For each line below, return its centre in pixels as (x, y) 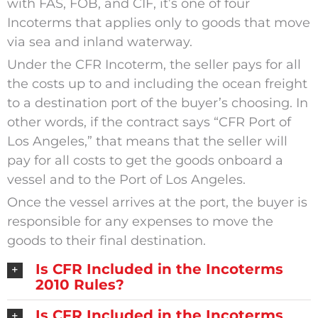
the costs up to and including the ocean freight (157, 84)
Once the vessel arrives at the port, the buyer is (157, 203)
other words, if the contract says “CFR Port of (149, 122)
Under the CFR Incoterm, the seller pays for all (154, 65)
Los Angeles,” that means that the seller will (147, 142)
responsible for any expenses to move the (140, 222)
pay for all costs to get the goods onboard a (145, 161)
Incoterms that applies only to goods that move (158, 23)
